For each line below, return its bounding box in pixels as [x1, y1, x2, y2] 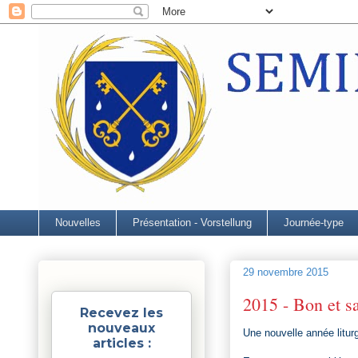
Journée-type [283, 216, 344, 229]
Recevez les [80, 304, 163, 320]
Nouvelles [54, 216, 101, 229]
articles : [92, 335, 151, 351]
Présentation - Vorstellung [132, 216, 252, 229]
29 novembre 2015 [243, 266, 328, 279]
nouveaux [88, 320, 155, 336]
